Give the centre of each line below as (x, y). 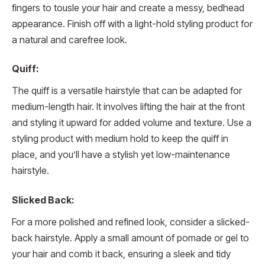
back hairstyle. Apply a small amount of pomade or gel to (130, 238)
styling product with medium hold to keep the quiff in (120, 139)
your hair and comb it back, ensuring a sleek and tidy (121, 254)
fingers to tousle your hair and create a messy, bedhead (128, 8)
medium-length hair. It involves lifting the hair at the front (128, 107)
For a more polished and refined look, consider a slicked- (131, 222)
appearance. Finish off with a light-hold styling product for (132, 24)
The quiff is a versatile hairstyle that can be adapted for (127, 91)
